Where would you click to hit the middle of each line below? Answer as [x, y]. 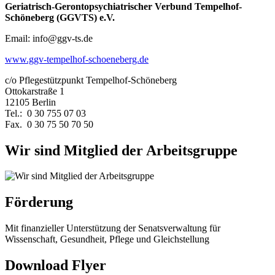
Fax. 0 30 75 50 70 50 [49, 124]
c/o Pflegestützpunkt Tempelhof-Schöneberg [91, 80]
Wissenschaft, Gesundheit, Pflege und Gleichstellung [107, 239]
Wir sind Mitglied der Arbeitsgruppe [121, 150]
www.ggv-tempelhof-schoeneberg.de [77, 59]
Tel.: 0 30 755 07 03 [45, 113]
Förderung [39, 202]
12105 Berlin [30, 102]
